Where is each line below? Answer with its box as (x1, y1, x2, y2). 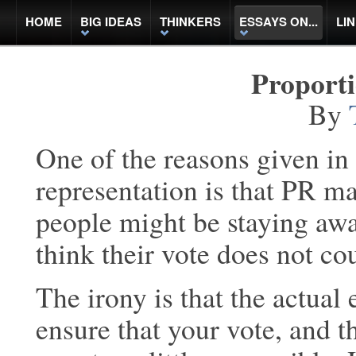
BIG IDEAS (80, 13, 141, 30)
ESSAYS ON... (239, 13, 318, 30)
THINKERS (160, 13, 221, 30)
